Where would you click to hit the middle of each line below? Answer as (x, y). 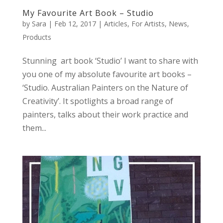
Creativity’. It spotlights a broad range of (98, 101)
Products (37, 37)
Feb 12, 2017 (75, 24)
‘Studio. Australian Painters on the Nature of (105, 88)
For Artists (148, 24)
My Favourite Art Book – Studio (88, 13)
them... (34, 128)
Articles (115, 24)
